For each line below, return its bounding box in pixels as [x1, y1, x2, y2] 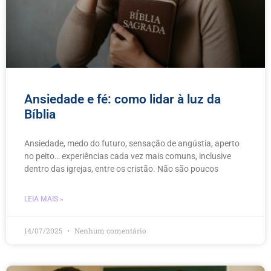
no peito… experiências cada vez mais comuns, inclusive [24, 151, 231, 161]
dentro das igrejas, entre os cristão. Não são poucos [24, 163, 218, 174]
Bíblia [24, 106, 56, 122]
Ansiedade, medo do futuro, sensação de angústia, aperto [24, 138, 240, 148]
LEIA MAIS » [24, 194, 64, 203]
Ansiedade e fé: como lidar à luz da [24, 91, 221, 106]
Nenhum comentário [73, 225, 146, 235]
